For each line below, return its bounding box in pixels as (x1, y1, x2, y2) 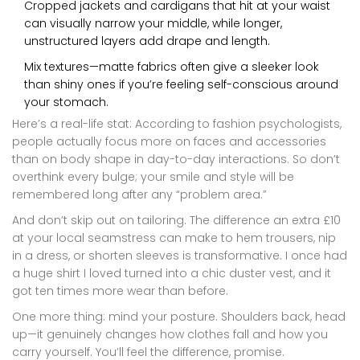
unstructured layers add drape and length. (24, 32, 270, 49)
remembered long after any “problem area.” (12, 186, 267, 202)
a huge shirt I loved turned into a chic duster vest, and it (12, 264, 331, 281)
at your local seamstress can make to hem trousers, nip (12, 229, 336, 246)
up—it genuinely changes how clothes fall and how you (12, 325, 328, 342)
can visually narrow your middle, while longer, (24, 14, 282, 31)
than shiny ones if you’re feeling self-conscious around (24, 76, 338, 92)
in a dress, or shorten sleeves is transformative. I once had (12, 247, 347, 264)
